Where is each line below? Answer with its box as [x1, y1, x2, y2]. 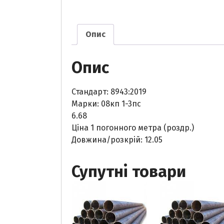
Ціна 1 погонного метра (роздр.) [71, 122, 194, 132]
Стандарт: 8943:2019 [71, 86, 146, 96]
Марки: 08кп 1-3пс [71, 98, 141, 108]
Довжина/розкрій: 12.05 [71, 134, 162, 144]
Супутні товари [71, 161, 186, 181]
